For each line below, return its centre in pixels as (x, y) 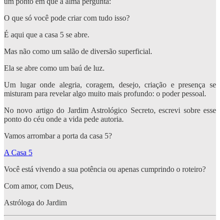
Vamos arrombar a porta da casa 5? (58, 136)
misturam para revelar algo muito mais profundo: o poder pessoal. (105, 93)
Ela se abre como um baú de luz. (54, 68)
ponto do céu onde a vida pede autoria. (64, 119)
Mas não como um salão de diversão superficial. (78, 51)
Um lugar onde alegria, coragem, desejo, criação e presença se (110, 84)
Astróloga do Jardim (35, 202)
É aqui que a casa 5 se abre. (47, 34)
